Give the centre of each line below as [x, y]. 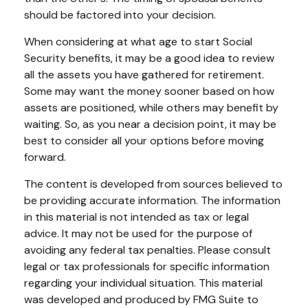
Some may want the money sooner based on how [149, 91]
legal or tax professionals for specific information [147, 266]
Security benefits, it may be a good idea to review [149, 58]
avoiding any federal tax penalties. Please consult [147, 250]
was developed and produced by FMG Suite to [141, 299]
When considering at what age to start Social [138, 41]
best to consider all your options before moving [144, 140]
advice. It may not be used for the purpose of [138, 233]
